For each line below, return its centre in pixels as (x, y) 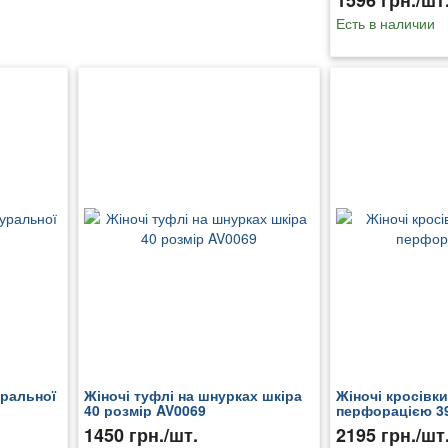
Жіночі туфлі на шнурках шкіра (192, 395)
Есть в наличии (385, 23)
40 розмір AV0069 (144, 410)
